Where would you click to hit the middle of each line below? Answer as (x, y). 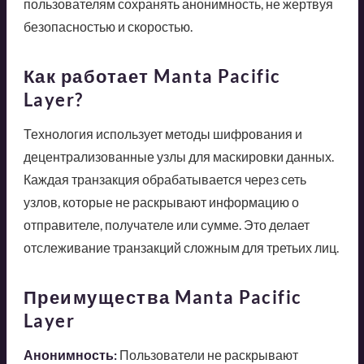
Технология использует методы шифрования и (162, 134)
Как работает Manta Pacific (152, 76)
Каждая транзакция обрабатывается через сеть (165, 180)
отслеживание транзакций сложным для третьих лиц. (181, 248)
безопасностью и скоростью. (108, 27)
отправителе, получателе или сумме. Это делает (166, 225)
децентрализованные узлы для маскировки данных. (178, 157)
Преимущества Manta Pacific (162, 297)
